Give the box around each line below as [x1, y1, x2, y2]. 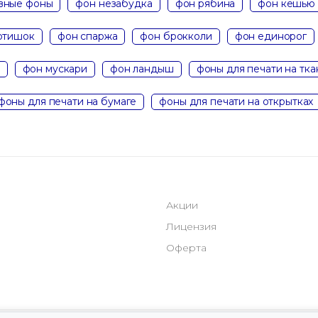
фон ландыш [110, 62, 174, 75]
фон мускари [22, 62, 88, 75]
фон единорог [234, 29, 307, 43]
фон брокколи [140, 29, 212, 43]
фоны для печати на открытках [159, 94, 314, 108]
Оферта [166, 241, 207, 254]
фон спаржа [57, 29, 118, 43]
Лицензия [166, 220, 216, 233]
